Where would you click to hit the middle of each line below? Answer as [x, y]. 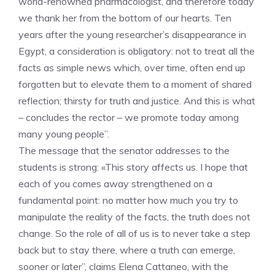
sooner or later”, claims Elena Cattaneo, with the [123, 266]
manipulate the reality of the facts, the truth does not [134, 217]
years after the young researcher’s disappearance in [132, 34]
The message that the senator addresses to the [124, 150]
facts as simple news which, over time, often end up [132, 68]
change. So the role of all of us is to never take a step [134, 233]
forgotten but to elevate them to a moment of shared [135, 84]
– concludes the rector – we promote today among [129, 117]
